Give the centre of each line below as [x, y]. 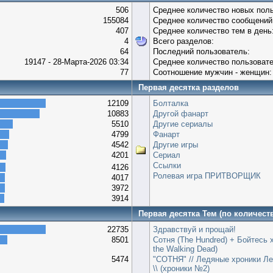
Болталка [171, 103]
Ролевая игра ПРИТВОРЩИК [207, 175]
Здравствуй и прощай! [194, 229]
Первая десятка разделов [189, 87]
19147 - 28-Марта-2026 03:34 [76, 62]
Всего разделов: [183, 41]
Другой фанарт [181, 113]
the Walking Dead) [185, 249]
